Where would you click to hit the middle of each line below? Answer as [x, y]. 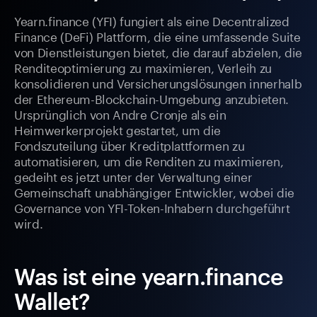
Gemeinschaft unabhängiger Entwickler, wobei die [155, 191]
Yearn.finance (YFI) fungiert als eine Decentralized [152, 20]
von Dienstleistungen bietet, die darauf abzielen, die [158, 51]
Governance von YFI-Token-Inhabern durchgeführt [152, 207]
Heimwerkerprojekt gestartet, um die [118, 129]
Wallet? [52, 301]
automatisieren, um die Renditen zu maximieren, [149, 160]
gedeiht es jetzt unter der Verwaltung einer [133, 176]
